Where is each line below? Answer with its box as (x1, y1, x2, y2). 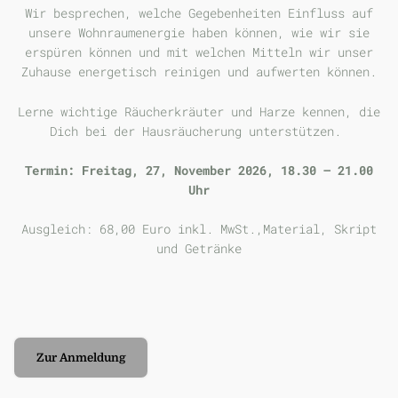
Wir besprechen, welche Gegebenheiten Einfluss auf (25, 4, 373, 22)
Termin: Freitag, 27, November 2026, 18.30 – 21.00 (25, 161, 373, 179)
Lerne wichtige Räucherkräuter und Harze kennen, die (18, 102, 380, 120)
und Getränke (156, 240, 242, 258)
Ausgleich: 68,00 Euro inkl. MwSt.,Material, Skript (21, 220, 377, 238)
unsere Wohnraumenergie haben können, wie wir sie (28, 24, 370, 42)
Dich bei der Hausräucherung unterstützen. (50, 122, 348, 139)
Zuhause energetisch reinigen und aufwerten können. (21, 63, 377, 81)
